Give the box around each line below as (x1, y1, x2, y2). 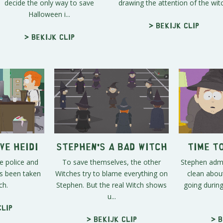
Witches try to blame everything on (55, 168, 168, 178)
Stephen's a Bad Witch (56, 143, 167, 148)
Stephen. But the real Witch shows (56, 180, 167, 190)
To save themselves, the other (62, 157, 161, 167)
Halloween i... (28, 9, 70, 19)
